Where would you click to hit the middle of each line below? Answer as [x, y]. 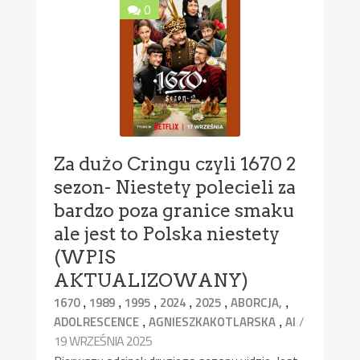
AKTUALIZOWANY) [151, 280]
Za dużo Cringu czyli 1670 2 [175, 164]
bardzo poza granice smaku [175, 210]
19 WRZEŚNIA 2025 [103, 340]
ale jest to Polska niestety [167, 233]
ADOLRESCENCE [97, 321]
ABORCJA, [257, 302]
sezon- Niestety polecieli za [175, 187]
